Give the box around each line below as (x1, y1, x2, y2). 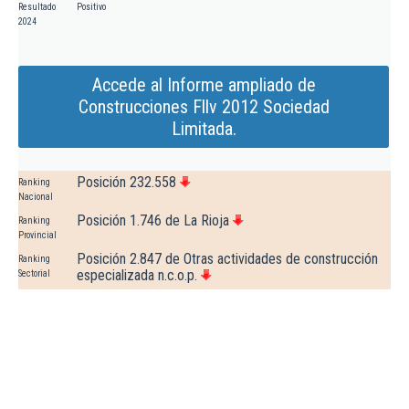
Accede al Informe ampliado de (91, 74, 316, 97)
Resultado (18, 2, 56, 13)
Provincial (18, 230, 57, 241)
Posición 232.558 (77, 173, 176, 192)
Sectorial (18, 268, 50, 279)
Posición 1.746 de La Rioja (77, 212, 229, 230)
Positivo (77, 2, 106, 13)
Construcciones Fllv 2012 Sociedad (78, 96, 330, 119)
